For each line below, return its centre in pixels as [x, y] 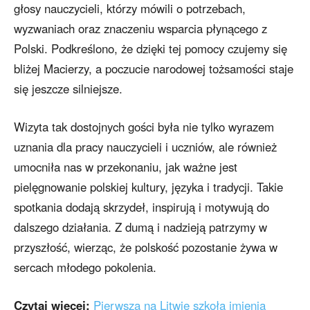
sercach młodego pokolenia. [85, 267]
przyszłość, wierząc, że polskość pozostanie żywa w [146, 247]
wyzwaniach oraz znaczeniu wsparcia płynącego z [140, 29]
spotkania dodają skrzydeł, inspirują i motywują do [142, 207]
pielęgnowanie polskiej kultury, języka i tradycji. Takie [148, 187]
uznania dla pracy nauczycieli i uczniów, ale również [145, 147]
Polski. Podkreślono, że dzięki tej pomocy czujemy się [151, 49]
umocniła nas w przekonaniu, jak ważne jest [126, 167]
